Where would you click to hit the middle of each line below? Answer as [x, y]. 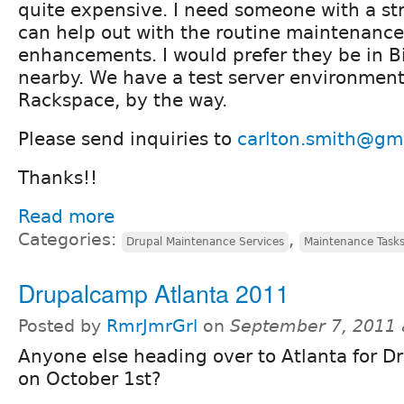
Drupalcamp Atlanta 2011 [154, 293]
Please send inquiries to [128, 139]
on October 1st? [90, 379]
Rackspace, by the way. [123, 101]
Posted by [62, 326]
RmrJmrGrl [152, 326]
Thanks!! [58, 178]
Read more [66, 217]
